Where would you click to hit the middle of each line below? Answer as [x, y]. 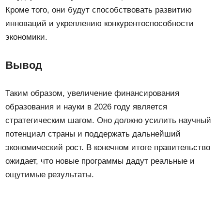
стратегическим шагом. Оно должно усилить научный [108, 120]
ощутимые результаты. [50, 174]
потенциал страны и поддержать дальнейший [93, 134]
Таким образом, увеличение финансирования [93, 93]
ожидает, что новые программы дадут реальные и [100, 161]
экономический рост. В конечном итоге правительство [108, 147]
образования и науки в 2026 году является [86, 107]
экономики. [27, 37]
